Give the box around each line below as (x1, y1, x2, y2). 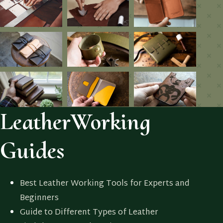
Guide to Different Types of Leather (20, 206, 158, 221)
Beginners (20, 191, 59, 206)
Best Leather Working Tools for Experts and (20, 177, 190, 192)
